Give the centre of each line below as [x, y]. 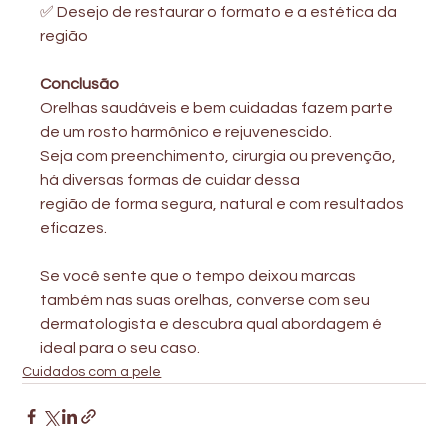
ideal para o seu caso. [120, 347]
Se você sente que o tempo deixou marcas [200, 275]
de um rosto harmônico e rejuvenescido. [186, 131]
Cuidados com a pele [92, 371]
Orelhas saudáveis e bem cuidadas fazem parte [218, 107]
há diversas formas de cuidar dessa [170, 179]
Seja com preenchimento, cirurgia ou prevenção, [220, 155]
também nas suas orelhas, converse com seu [205, 299]
